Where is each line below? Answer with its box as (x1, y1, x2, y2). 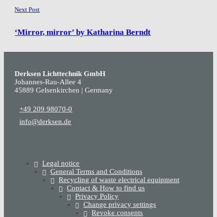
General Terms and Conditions (50, 167, 143, 175)
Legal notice (42, 159, 80, 167)
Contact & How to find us (67, 184, 145, 192)
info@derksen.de (19, 118, 72, 126)
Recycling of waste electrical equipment (59, 175, 180, 184)
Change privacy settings (83, 200, 156, 208)
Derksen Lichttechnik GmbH (15, 69, 106, 77)
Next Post (15, 6, 40, 13)
